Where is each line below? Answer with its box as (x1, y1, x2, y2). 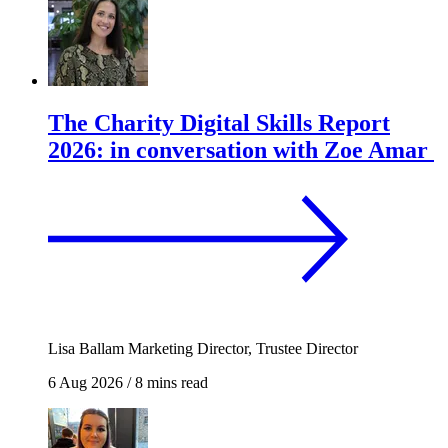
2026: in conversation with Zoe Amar (48, 136, 428, 163)
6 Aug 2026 (48, 373, 123, 391)
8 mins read (131, 373, 208, 391)
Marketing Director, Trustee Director (128, 339, 358, 357)
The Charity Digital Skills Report (48, 109, 390, 136)
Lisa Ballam (48, 339, 124, 357)
